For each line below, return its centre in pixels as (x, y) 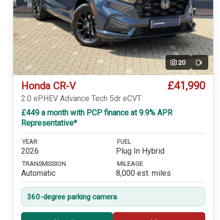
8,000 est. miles (143, 173)
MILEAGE (130, 164)
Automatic (38, 173)
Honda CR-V (48, 86)
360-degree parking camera (72, 197)
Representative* (49, 123)
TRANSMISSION (44, 164)
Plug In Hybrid (140, 151)
